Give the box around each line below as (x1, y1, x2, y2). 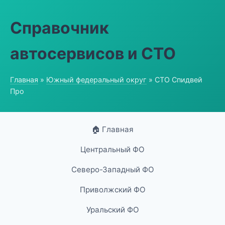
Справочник (10, 18, 109, 38)
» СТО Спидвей (147, 75, 202, 84)
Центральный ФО (80, 145, 145, 154)
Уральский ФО (86, 205, 139, 214)
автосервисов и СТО (10, 44, 176, 63)
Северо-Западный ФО (71, 165, 154, 174)
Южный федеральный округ (46, 75, 147, 84)
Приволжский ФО (79, 185, 146, 194)
